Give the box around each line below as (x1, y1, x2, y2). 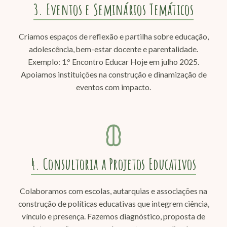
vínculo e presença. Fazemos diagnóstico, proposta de (22, 211, 205, 221)
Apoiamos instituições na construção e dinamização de (20, 69, 207, 79)
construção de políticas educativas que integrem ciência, (18, 199, 209, 208)
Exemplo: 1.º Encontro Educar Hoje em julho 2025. (28, 57, 199, 66)
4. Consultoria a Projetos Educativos (31, 154, 196, 173)
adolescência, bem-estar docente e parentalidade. (29, 44, 198, 54)
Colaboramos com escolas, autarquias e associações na (20, 186, 207, 196)
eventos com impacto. (76, 82, 151, 92)
